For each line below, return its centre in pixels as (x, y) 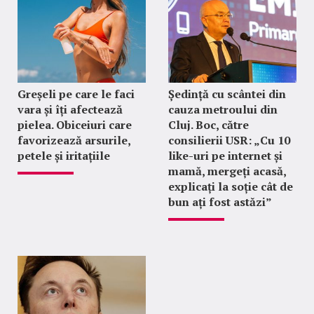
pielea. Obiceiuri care (75, 125)
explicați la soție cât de (230, 186)
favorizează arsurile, (74, 140)
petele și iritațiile (64, 156)
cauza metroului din (223, 109)
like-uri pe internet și (225, 156)
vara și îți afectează (70, 109)
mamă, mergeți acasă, (227, 171)
